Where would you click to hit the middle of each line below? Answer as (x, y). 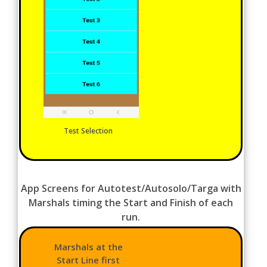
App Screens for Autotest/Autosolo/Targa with (131, 188)
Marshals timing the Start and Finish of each (131, 202)
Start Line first (89, 260)
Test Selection (89, 131)
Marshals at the (88, 246)
